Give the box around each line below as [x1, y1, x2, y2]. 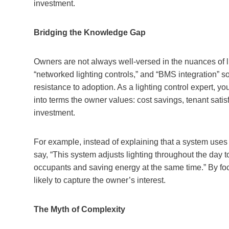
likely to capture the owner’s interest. [34, 175, 168, 185]
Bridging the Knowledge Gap [34, 28, 146, 37]
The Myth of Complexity [34, 204, 125, 214]
